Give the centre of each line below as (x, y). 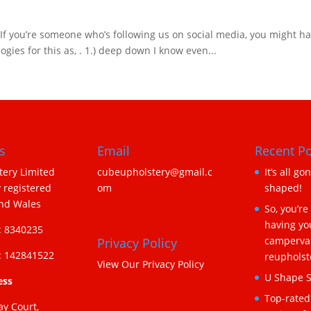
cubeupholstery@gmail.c (155, 172)
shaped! (283, 188)
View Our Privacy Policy (151, 264)
